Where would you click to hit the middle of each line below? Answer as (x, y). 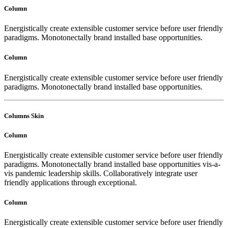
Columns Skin (24, 116)
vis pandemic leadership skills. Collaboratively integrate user (101, 174)
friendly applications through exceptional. (70, 183)
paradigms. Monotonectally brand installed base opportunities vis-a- (112, 164)
